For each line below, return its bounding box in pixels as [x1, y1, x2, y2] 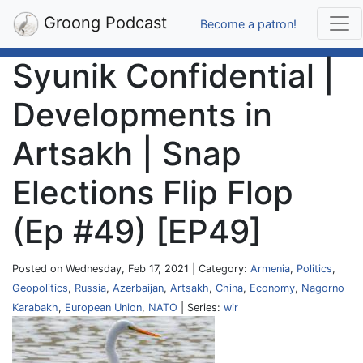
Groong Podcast [39, 13, 167, 32]
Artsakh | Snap [12, 134, 241, 173]
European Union [65, 301, 142, 314]
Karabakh [12, 301, 58, 314]
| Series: [177, 301, 224, 314]
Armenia [250, 263, 290, 275]
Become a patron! [200, 16, 297, 31]
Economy [250, 282, 295, 294]
